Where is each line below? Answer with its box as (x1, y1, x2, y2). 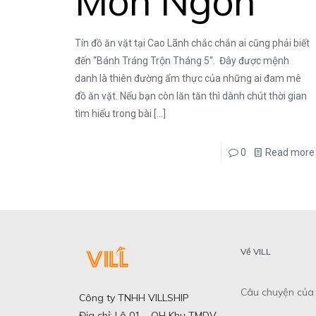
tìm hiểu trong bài (74, 108, 152, 120)
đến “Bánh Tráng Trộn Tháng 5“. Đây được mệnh (74, 55, 289, 67)
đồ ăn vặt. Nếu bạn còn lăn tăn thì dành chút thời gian (74, 90, 307, 102)
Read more (265, 147, 315, 159)
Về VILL (240, 246, 271, 257)
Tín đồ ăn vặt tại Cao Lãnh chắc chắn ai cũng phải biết (74, 37, 310, 49)
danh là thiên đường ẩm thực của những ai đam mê (74, 73, 301, 85)
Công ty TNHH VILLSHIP (79, 291, 189, 305)
